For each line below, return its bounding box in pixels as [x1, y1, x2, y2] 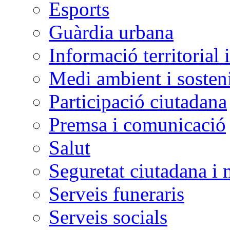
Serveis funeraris [49, 182, 184, 205]
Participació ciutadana [49, 90, 227, 112]
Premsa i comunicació [49, 113, 226, 136]
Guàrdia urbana [49, 21, 174, 43]
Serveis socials [49, 205, 167, 228]
